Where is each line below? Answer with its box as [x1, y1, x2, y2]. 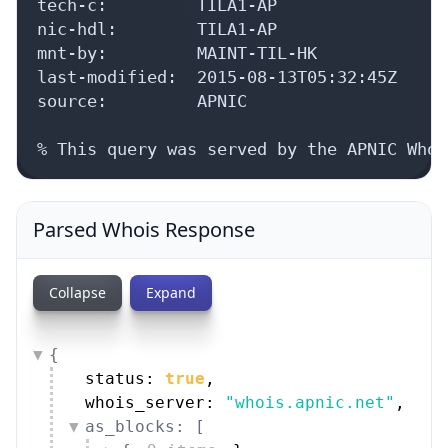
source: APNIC [37, 90, 247, 111]
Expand [146, 282, 196, 302]
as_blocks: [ [85, 416, 205, 436]
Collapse [49, 282, 106, 302]
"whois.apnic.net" [225, 392, 395, 412]
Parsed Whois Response [33, 215, 255, 243]
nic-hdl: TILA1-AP [37, 18, 277, 39]
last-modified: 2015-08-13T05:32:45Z [37, 66, 397, 87]
